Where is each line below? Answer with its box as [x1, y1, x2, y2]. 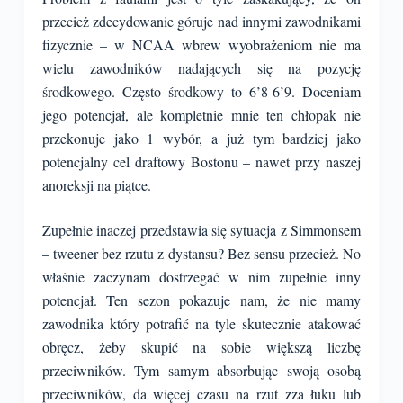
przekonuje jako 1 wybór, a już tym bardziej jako [41, 129, 362, 148]
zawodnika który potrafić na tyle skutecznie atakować [41, 314, 362, 333]
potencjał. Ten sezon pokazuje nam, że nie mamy [41, 291, 362, 309]
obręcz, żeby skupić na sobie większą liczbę [41, 337, 362, 356]
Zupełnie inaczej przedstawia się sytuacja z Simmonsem [41, 220, 362, 239]
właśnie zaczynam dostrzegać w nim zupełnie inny [41, 267, 362, 286]
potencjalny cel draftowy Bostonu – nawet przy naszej [41, 152, 362, 171]
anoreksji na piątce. [41, 175, 151, 194]
